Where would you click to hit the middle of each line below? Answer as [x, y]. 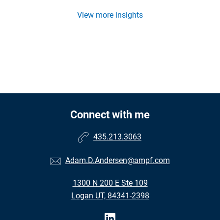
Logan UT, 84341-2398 [110, 196]
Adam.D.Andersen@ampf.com [117, 161]
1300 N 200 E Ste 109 [110, 183]
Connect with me [110, 115]
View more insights [110, 15]
